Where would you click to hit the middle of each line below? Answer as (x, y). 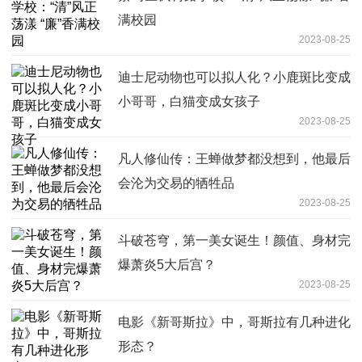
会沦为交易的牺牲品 (176, 183)
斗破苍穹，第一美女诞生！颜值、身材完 (234, 240)
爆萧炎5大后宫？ (167, 264)
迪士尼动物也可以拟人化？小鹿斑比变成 (234, 77)
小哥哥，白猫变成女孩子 (189, 101)
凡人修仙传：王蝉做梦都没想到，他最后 (234, 158)
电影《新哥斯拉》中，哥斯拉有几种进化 (234, 322)
